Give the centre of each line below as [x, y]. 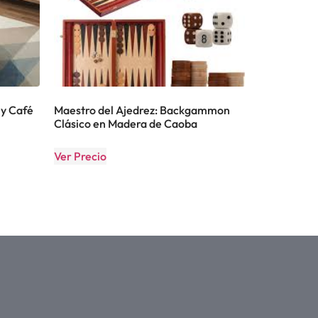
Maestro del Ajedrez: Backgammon [142, 110]
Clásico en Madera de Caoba [126, 123]
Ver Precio [80, 156]
